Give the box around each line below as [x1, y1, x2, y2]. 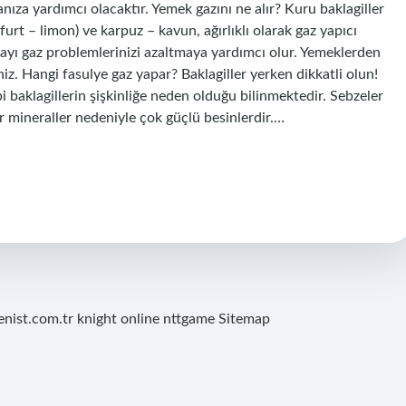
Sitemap [218, 312, 270, 326]
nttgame [163, 312, 215, 326]
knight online [77, 312, 159, 326]
